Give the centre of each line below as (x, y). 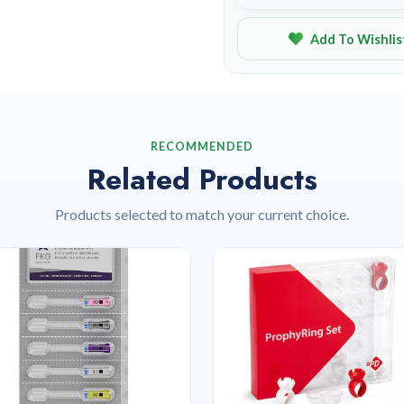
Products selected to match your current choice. (202, 214)
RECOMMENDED (202, 147)
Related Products (202, 179)
